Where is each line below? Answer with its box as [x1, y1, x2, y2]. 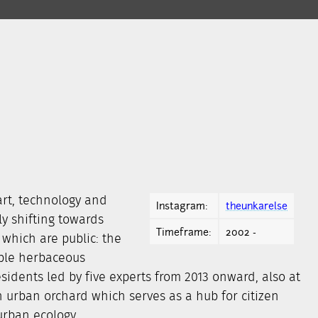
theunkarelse [226, 199, 287, 212]
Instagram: [156, 199, 208, 212]
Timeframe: [156, 225, 212, 238]
